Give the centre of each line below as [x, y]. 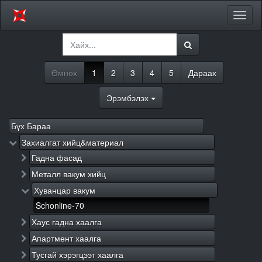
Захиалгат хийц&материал [73, 142]
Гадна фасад [57, 157]
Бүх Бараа [31, 126]
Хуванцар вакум [65, 190]
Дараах [202, 73]
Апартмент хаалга [66, 238]
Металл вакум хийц [69, 174]
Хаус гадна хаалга [67, 222]
